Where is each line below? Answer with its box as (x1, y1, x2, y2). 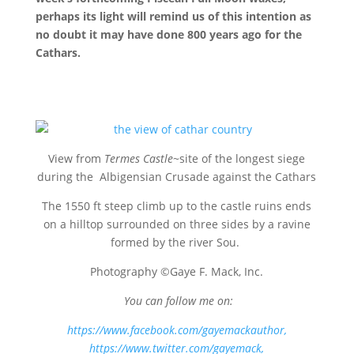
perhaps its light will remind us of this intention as (35, 9, 311, 24)
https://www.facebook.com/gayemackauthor (66, 322, 284, 337)
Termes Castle (104, 151, 174, 166)
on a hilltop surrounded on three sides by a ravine (43, 217, 311, 232)
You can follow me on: (123, 293, 233, 308)
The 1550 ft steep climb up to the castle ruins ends (42, 198, 312, 213)
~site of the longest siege (173, 151, 306, 166)
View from (48, 151, 105, 166)
